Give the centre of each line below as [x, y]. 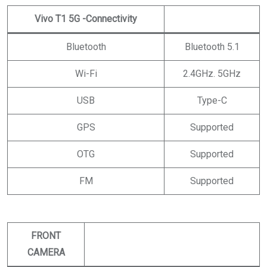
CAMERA [46, 252]
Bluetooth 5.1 [212, 46]
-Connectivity [108, 18]
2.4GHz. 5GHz [212, 73]
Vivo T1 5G [57, 18]
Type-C [212, 100]
